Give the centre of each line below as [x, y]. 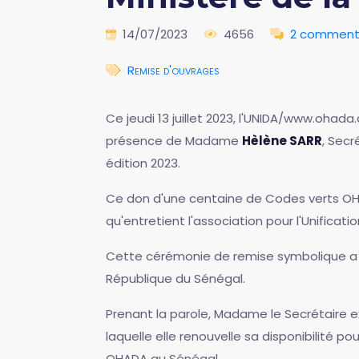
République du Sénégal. [175, 278]
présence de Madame [174, 140]
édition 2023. [143, 163]
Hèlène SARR [282, 140]
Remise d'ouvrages [173, 70]
